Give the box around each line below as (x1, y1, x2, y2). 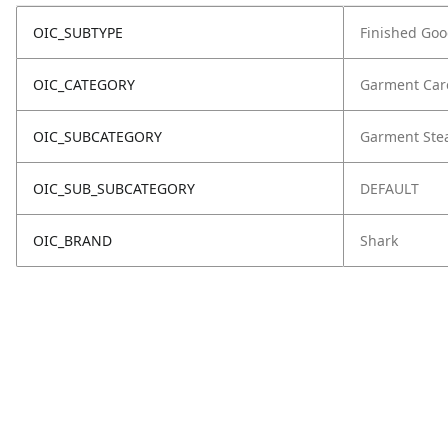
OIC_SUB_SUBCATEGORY (33, 179, 195, 198)
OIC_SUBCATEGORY (33, 127, 162, 146)
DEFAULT (360, 179, 419, 198)
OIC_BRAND (33, 231, 112, 250)
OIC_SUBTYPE (33, 23, 123, 42)
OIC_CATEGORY (33, 75, 135, 94)
